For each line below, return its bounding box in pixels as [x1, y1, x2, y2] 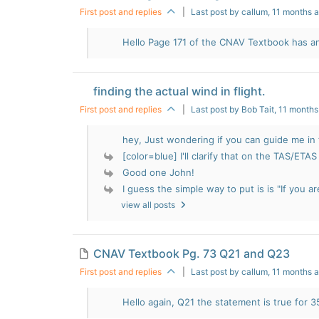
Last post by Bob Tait [191, 104, 274, 115]
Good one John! [122, 167, 195, 178]
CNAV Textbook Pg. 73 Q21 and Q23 [93, 246, 291, 261]
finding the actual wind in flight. [93, 84, 266, 98]
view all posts [121, 199, 177, 210]
